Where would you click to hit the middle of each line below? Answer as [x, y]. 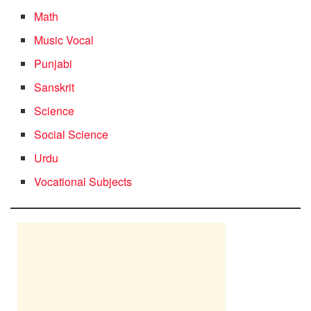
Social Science [72, 135]
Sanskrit [54, 87]
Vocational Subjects [83, 182]
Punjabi [53, 64]
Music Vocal [64, 40]
